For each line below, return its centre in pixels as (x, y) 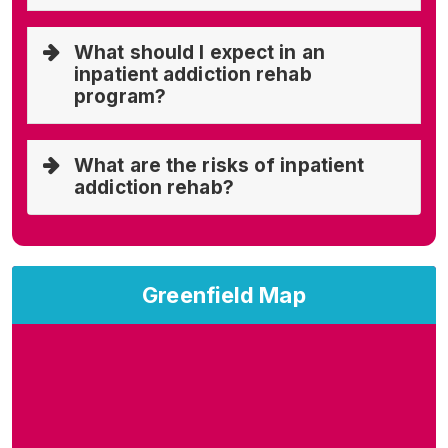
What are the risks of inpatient (219, 165)
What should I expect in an (199, 52)
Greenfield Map (224, 294)
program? (120, 96)
